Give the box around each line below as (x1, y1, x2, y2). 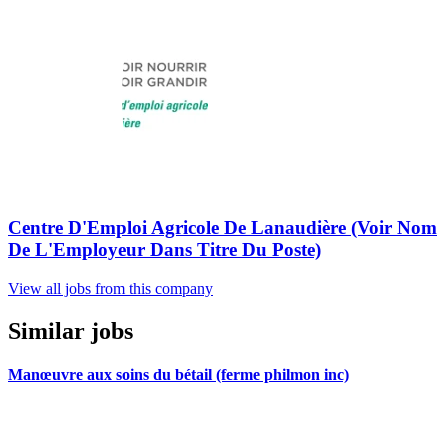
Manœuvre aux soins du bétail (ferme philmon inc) (8, 366, 349, 384)
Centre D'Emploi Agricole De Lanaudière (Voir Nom (8, 217, 437, 239)
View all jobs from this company (8, 279, 213, 297)
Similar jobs (8, 317, 133, 344)
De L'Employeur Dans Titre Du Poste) (8, 239, 321, 261)
